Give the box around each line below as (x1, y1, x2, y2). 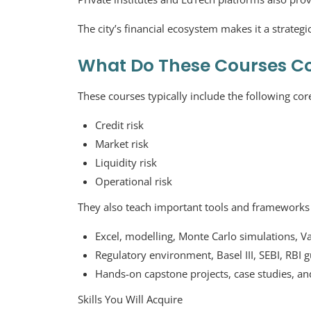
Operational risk (95, 174, 172, 188)
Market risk (95, 137, 149, 151)
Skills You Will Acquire (78, 292, 183, 306)
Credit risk (95, 118, 144, 132)
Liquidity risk (95, 155, 157, 169)
